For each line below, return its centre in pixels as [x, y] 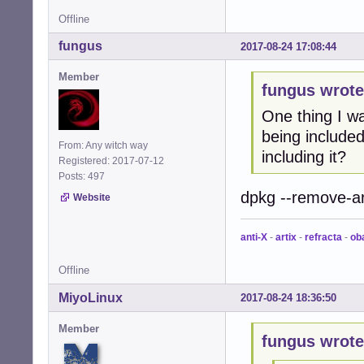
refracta [323, 237]
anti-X [254, 237]
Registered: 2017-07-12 [111, 161]
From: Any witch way [103, 146]
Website [92, 198]
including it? [303, 156]
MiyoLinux [91, 297]
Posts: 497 [84, 177]
